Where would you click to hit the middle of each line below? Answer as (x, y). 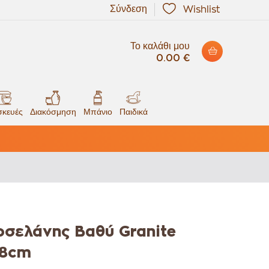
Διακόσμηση (53, 112)
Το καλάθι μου (160, 46)
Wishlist (201, 10)
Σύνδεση (128, 9)
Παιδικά (133, 112)
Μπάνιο (98, 112)
